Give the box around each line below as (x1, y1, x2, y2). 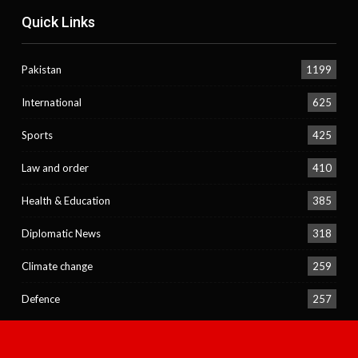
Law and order (22, 161, 89, 174)
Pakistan (22, 62, 62, 76)
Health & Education (22, 193, 111, 207)
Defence (22, 292, 61, 305)
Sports (22, 128, 54, 141)
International (22, 95, 82, 109)
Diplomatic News (22, 226, 101, 240)
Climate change (22, 259, 93, 272)
